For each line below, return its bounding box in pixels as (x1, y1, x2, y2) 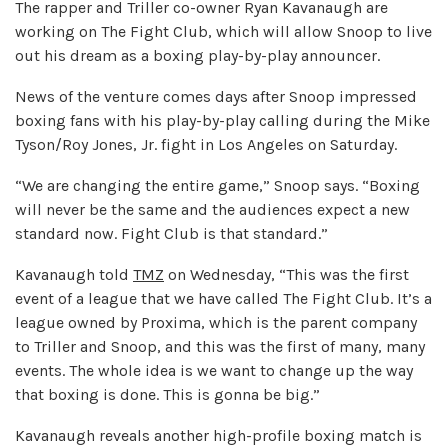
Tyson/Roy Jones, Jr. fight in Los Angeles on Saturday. (15, 135, 397, 154)
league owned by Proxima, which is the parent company (15, 313, 417, 332)
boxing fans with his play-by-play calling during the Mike (15, 111, 430, 130)
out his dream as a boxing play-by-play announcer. (15, 46, 380, 65)
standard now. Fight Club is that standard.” (15, 224, 328, 243)
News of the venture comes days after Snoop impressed (15, 87, 417, 106)
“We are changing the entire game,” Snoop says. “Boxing (15, 176, 420, 195)
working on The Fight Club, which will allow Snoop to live (15, 22, 432, 41)
